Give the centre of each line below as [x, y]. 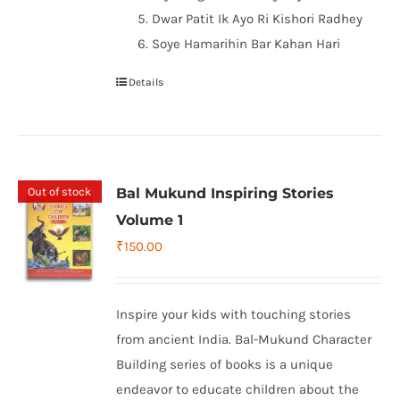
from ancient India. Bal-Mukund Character [244, 339]
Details [146, 82]
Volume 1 [150, 220]
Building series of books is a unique [225, 364]
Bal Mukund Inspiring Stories [225, 193]
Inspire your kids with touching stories [234, 314]
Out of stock [60, 191]
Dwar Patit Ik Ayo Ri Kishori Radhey [258, 19]
